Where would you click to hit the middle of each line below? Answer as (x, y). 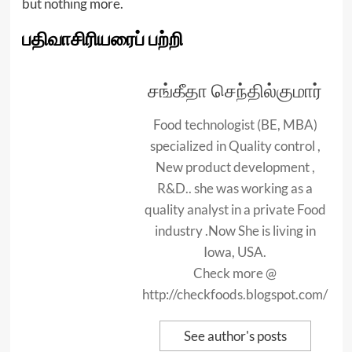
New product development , (235, 167)
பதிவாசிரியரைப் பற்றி (102, 40)
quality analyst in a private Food (235, 209)
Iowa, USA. (235, 252)
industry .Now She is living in (235, 231)
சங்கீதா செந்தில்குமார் (235, 92)
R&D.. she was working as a (235, 188)
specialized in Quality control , (235, 146)
